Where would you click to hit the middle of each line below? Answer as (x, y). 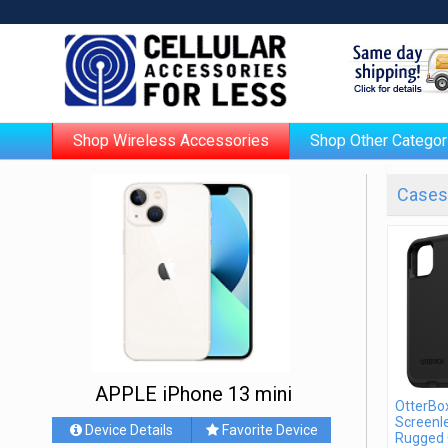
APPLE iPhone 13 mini (194, 394)
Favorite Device (269, 430)
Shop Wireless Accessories (171, 140)
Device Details (128, 430)
